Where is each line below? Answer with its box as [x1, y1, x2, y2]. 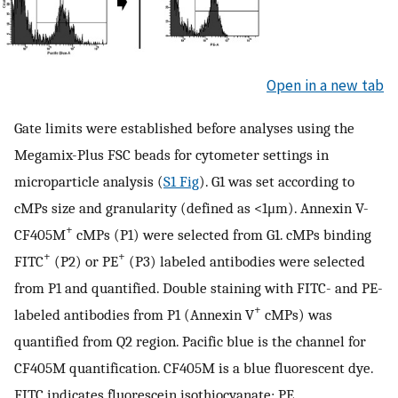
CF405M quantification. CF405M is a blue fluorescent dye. [14, 358, 373, 377]
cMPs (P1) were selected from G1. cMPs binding [73, 225, 371, 243]
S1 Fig [163, 171, 199, 190]
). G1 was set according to [199, 171, 354, 190]
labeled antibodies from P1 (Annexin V [14, 305, 254, 323]
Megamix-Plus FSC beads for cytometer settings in [14, 145, 329, 163]
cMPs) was [261, 305, 332, 323]
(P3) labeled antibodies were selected [125, 251, 365, 270]
